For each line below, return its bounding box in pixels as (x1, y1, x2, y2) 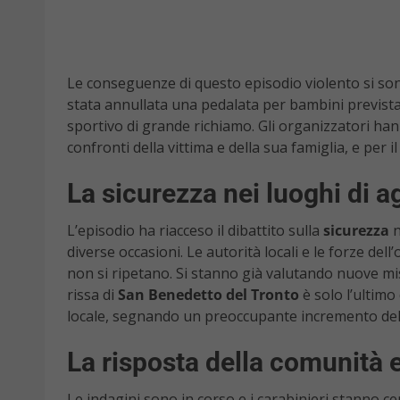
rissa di (67, 285, 118, 305)
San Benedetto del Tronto (118, 285, 299, 305)
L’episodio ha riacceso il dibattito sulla (67, 221, 323, 241)
